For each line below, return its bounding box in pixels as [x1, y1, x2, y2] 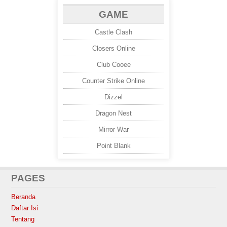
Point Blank [96, 142, 131, 149]
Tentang [11, 215, 35, 223]
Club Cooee [96, 61, 131, 68]
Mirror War [98, 126, 129, 133]
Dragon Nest [95, 109, 132, 117]
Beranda [11, 193, 36, 201]
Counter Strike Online [82, 77, 145, 85]
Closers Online [92, 45, 135, 52]
